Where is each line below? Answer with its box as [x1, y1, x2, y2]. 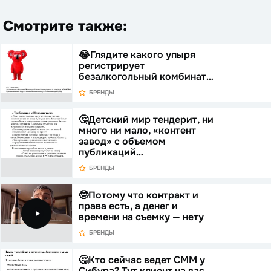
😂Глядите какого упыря [78, 48, 195, 62]
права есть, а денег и [78, 200, 178, 213]
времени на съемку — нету [78, 211, 204, 224]
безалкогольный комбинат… [78, 70, 214, 83]
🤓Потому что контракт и [78, 189, 198, 202]
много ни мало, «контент [78, 124, 196, 137]
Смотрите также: [3, 17, 127, 36]
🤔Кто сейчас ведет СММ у [78, 253, 205, 267]
